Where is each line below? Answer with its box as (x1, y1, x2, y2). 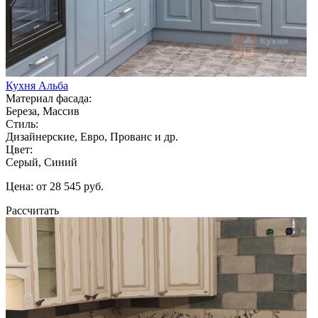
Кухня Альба (6, 79, 68, 92)
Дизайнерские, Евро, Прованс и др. (6, 130, 178, 143)
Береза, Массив (6, 104, 79, 117)
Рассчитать (6, 204, 59, 216)
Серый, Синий (6, 155, 77, 168)
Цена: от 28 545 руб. (6, 180, 104, 192)
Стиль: (6, 117, 38, 130)
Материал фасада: (6, 92, 92, 104)
